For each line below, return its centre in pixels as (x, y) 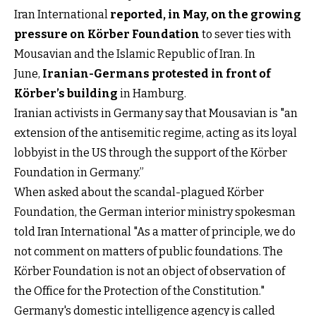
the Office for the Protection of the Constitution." (139, 291)
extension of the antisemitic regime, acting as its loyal (156, 133)
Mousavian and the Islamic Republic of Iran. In (135, 54)
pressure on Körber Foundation (107, 34)
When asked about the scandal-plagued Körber (139, 192)
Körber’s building (66, 93)
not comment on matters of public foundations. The (148, 251)
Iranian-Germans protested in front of (157, 73)
